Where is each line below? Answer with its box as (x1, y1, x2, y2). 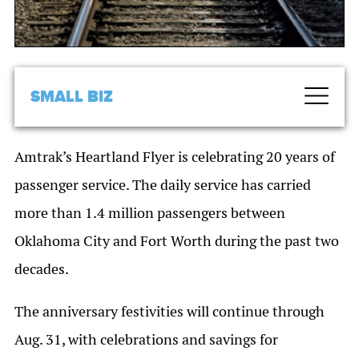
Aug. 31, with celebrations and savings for (14, 330, 278, 349)
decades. (14, 260, 69, 279)
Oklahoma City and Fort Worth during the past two (14, 232, 339, 251)
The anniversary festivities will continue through (14, 302, 325, 321)
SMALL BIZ (30, 87, 113, 107)
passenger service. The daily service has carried (14, 175, 311, 195)
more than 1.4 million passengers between (14, 204, 285, 223)
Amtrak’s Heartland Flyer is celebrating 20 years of (14, 147, 335, 167)
